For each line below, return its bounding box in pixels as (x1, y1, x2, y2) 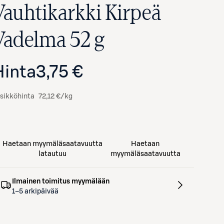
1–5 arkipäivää (11, 188, 58, 195)
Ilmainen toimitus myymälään (11, 178, 109, 185)
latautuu (38, 150, 66, 157)
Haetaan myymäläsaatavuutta (2, 140, 102, 147)
